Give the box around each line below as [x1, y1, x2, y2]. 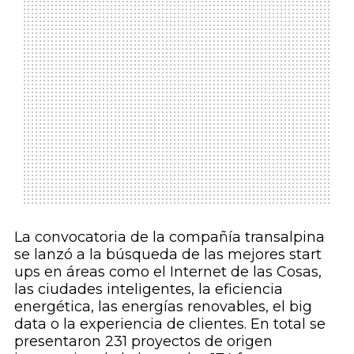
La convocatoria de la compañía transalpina [13, 228, 325, 246]
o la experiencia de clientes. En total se [46, 314, 326, 333]
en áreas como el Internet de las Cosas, [40, 262, 322, 281]
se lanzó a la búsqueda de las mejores [13, 245, 289, 263]
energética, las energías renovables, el [13, 297, 289, 315]
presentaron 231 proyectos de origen [13, 332, 273, 350]
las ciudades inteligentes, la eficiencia [13, 280, 283, 298]
